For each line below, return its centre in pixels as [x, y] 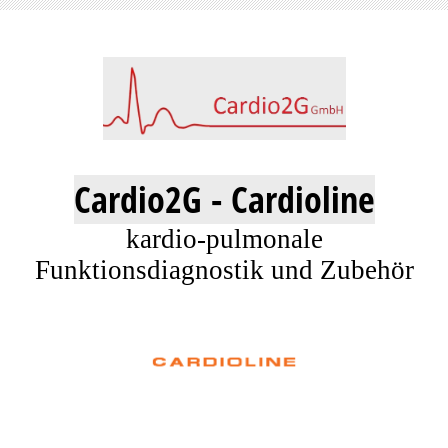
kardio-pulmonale [224, 239]
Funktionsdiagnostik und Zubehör [224, 270]
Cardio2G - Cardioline [224, 199]
